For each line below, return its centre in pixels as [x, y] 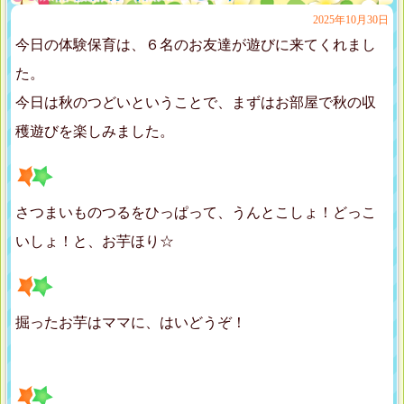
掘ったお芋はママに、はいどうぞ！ [131, 323]
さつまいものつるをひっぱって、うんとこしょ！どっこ [196, 213]
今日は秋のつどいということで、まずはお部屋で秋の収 [196, 103]
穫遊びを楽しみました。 [95, 132]
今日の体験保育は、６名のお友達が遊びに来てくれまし [196, 45]
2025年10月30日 [351, 20]
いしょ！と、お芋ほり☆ [95, 242]
